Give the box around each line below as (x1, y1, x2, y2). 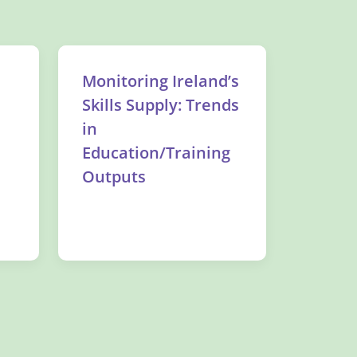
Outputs (82, 166, 146, 187)
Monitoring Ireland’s (82, 70, 239, 92)
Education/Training (82, 142, 230, 163)
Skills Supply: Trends (82, 94, 239, 116)
